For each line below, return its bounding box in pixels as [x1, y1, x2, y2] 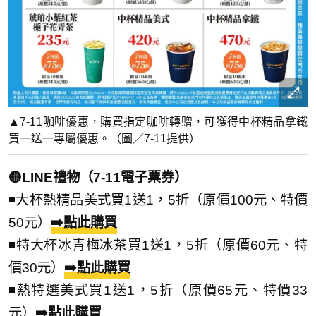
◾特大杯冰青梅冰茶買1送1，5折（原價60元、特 [8, 237, 308, 253]
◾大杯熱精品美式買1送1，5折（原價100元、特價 [8, 192, 308, 207]
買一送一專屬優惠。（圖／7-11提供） [8, 132, 200, 145]
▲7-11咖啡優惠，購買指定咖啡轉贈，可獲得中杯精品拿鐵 [8, 115, 308, 128]
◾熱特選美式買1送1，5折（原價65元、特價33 [8, 282, 308, 298]
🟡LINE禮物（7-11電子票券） [8, 169, 188, 185]
